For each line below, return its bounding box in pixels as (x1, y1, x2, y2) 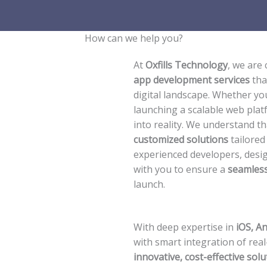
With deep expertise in (133, 221, 236, 234)
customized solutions (133, 133, 228, 146)
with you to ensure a (133, 163, 228, 176)
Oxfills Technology (145, 58, 228, 72)
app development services (133, 73, 250, 86)
